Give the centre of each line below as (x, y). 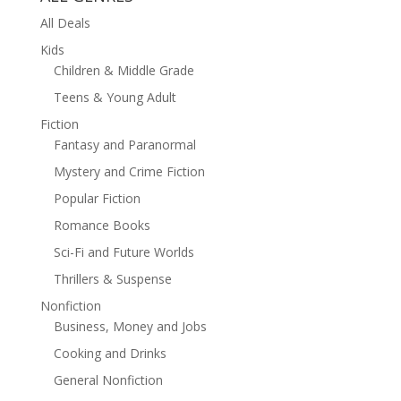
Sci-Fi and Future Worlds (124, 252)
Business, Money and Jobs (130, 327)
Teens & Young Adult (115, 98)
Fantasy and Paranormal (124, 145)
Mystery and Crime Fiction (129, 172)
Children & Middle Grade (124, 71)
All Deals (65, 23)
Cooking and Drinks (110, 354)
